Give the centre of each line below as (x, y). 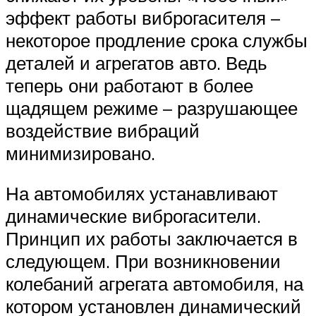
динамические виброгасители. (133, 216)
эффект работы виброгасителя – (143, 17)
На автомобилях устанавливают (142, 194)
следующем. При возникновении (143, 261)
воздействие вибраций (103, 130)
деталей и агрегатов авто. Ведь (136, 62)
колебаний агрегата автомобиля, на (154, 284)
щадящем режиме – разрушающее (152, 108)
